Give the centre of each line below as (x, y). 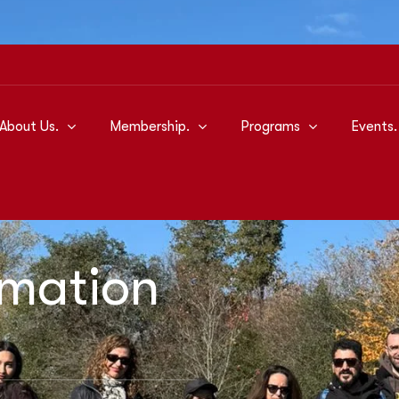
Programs (270, 126)
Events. (374, 126)
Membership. (149, 126)
